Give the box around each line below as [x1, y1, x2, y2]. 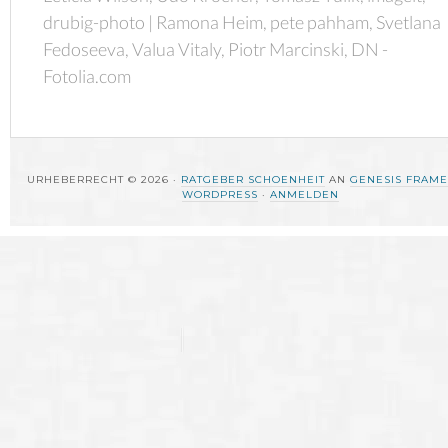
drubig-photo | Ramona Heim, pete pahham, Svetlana [43, 11, 441, 34]
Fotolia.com [43, 65, 131, 88]
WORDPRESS [181, 188, 258, 202]
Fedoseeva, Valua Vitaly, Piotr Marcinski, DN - [43, 38, 388, 61]
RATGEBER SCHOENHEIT [181, 173, 325, 187]
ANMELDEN [269, 188, 339, 202]
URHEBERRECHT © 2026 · [27, 173, 181, 187]
